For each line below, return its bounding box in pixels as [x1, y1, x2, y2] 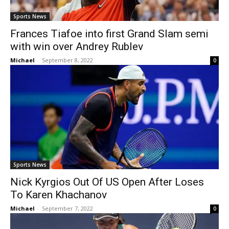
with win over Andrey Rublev [10, 40, 143, 53]
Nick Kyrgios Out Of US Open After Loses [10, 176, 204, 188]
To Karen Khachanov [10, 189, 107, 201]
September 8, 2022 [42, 56, 93, 64]
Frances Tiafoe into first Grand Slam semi [10, 28, 209, 40]
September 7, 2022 [42, 204, 93, 212]
